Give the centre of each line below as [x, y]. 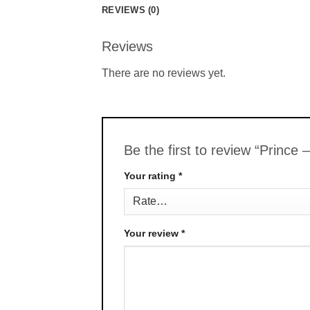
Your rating [151, 176]
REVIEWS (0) [130, 10]
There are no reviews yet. [164, 73]
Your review [153, 234]
